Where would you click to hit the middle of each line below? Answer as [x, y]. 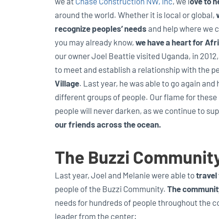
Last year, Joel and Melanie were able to [125, 175]
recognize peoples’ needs [101, 28]
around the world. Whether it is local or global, [135, 14]
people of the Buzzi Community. [111, 188]
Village [67, 83]
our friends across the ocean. [108, 124]
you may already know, [95, 42]
